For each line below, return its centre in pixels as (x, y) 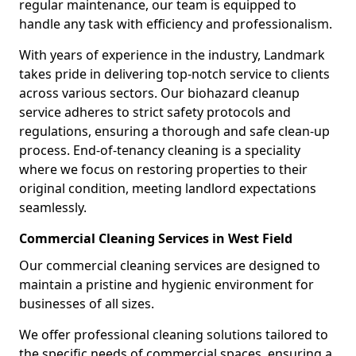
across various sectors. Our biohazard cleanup (159, 93)
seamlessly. (53, 207)
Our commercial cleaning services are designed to (170, 265)
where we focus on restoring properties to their (163, 169)
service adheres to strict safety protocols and (155, 112)
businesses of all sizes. (87, 304)
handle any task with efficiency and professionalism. (176, 24)
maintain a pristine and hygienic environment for (166, 284)
